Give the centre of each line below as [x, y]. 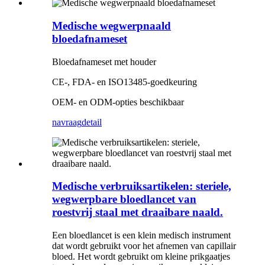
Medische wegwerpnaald [112, 26]
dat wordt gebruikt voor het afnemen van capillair [144, 246]
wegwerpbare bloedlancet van [124, 199]
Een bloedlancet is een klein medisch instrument [141, 235]
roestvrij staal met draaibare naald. [138, 212]
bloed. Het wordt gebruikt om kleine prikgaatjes [141, 257]
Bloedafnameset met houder [104, 62]
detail [92, 122]
